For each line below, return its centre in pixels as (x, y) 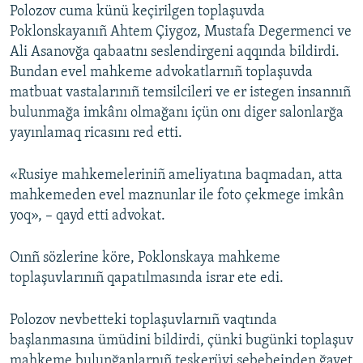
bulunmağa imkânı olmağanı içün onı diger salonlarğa (177, 113)
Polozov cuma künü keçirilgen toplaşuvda (137, 12)
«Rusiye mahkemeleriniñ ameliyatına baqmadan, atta (176, 176)
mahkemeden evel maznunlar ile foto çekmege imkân (177, 196)
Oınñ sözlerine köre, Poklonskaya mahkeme (145, 258)
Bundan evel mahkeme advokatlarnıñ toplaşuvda (161, 73)
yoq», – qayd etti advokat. (88, 216)
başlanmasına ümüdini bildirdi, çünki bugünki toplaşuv (181, 341)
